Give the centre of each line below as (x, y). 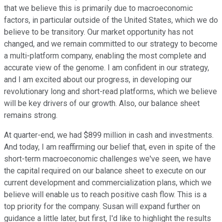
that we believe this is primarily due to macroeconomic (98, 8)
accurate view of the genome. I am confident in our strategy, (107, 68)
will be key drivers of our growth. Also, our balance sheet (102, 104)
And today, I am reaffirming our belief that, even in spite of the (110, 147)
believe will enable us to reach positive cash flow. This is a (105, 195)
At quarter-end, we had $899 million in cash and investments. (109, 135)
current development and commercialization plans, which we (108, 183)
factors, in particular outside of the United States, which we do (111, 20)
